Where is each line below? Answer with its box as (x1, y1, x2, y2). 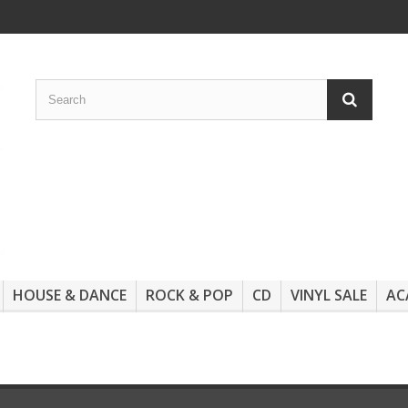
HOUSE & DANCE (13, 285, 127, 306)
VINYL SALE (291, 285, 367, 306)
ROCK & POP (146, 285, 233, 306)
